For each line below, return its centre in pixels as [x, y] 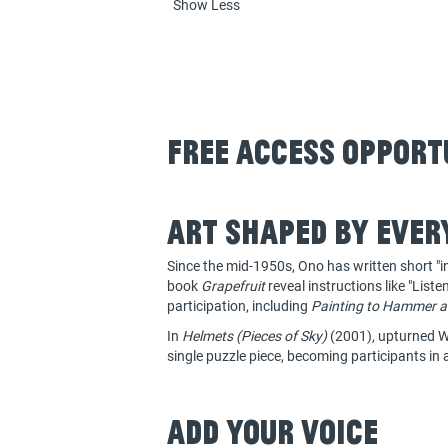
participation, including [239, 306]
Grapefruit [234, 286]
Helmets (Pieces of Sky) [254, 336]
